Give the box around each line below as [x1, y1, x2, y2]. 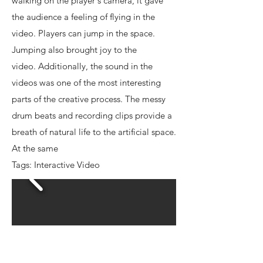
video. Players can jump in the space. [12, 28, 155, 39]
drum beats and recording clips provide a [12, 110, 172, 121]
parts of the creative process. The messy [12, 93, 166, 104]
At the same [12, 143, 58, 154]
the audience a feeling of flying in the [12, 11, 155, 22]
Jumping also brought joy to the [12, 44, 137, 55]
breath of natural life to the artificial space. [12, 126, 176, 137]
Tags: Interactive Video [12, 159, 100, 170]
